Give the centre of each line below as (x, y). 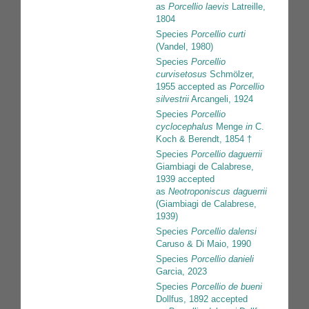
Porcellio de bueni (227, 287)
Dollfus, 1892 (182, 299)
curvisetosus (181, 74)
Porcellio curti (218, 34)
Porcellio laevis (199, 7)
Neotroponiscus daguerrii (218, 192)
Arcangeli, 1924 (221, 99)
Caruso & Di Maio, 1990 (203, 244)
